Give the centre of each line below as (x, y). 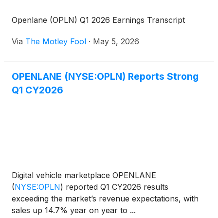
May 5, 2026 (116, 41)
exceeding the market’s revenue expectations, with (105, 199)
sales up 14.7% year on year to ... (74, 210)
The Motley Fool (56, 41)
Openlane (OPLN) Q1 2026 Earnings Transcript (98, 20)
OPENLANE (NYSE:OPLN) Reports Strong (105, 76)
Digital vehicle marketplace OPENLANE (84, 175)
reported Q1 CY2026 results (116, 187)
